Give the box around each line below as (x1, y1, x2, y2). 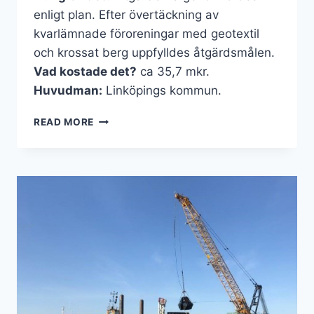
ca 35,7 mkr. (137, 64, 215, 79)
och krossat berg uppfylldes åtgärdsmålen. (34, 46, 275, 60)
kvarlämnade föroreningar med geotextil (34, 27, 259, 41)
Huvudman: (34, 83, 102, 98)
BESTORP (93, 113, 142, 125)
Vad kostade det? (34, 64, 137, 79)
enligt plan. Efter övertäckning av (34, 8, 219, 22)
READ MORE (34, 116, 95, 128)
